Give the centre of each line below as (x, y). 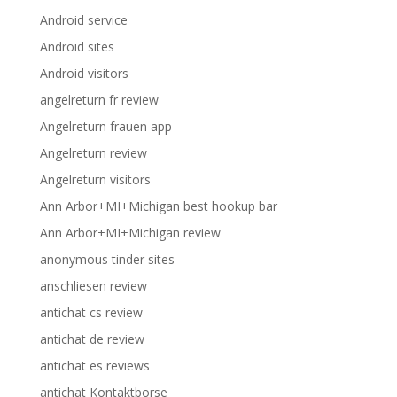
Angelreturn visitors (95, 179)
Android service (83, 20)
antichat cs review (91, 312)
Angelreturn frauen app (105, 126)
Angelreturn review (93, 153)
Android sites (77, 47)
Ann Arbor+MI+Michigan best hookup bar (158, 206)
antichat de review (92, 339)
